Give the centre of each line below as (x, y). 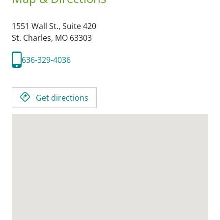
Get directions (62, 98)
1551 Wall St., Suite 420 (54, 26)
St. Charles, (33, 38)
